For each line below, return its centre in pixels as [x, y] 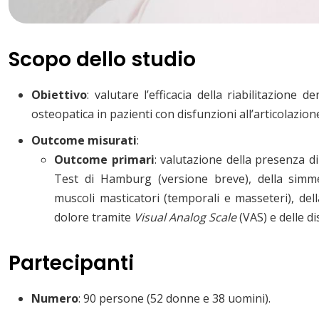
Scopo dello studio [102, 59]
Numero [55, 298]
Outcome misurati [84, 140]
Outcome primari [104, 159]
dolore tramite [94, 217]
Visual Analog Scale [185, 217]
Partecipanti [71, 263]
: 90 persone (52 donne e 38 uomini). [174, 298]
